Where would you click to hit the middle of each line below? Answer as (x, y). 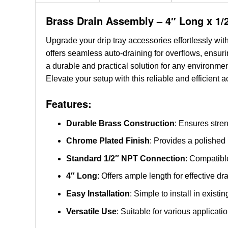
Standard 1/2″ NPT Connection (125, 158)
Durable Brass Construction (120, 123)
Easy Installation (98, 194)
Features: (68, 103)
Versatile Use (91, 211)
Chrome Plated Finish (108, 141)
